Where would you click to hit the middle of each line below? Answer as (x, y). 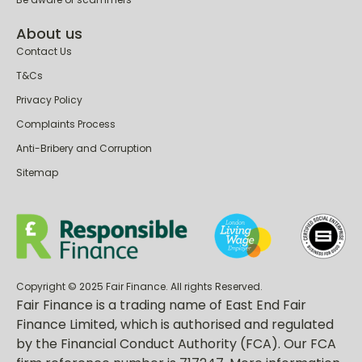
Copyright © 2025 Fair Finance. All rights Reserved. (139, 286)
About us (49, 33)
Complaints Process (66, 124)
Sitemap (37, 172)
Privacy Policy (49, 99)
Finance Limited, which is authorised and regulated (175, 324)
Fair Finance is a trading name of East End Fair (161, 305)
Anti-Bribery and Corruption (84, 148)
